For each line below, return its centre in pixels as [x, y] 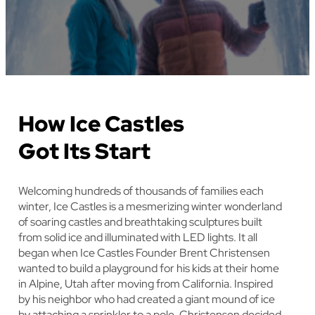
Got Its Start [84, 152]
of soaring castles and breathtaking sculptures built [140, 222]
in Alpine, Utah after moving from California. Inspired [146, 284]
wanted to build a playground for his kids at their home [149, 269]
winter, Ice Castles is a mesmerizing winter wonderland [150, 207]
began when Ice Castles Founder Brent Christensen [144, 253]
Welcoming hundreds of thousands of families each [141, 191]
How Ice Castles [101, 124]
